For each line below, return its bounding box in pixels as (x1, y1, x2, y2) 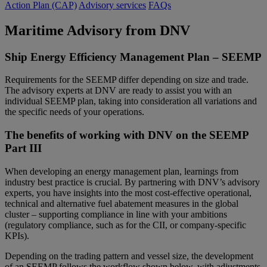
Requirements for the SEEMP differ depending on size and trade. (5, 74, 249, 85)
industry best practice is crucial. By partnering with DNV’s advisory (5, 176, 260, 187)
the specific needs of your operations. (5, 107, 144, 117)
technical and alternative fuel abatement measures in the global (5, 198, 238, 209)
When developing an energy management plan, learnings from (5, 166, 238, 176)
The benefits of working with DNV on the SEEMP (5, 129, 249, 142)
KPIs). (5, 230, 29, 241)
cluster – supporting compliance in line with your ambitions (5, 209, 227, 219)
